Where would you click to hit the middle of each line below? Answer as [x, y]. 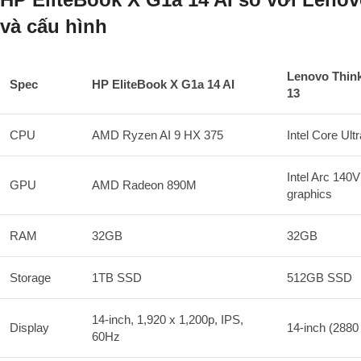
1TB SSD [117, 277]
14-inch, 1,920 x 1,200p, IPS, [168, 319]
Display [29, 327]
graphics [309, 193]
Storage [30, 277]
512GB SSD [320, 277]
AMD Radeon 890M [144, 185]
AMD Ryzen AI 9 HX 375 [158, 135]
